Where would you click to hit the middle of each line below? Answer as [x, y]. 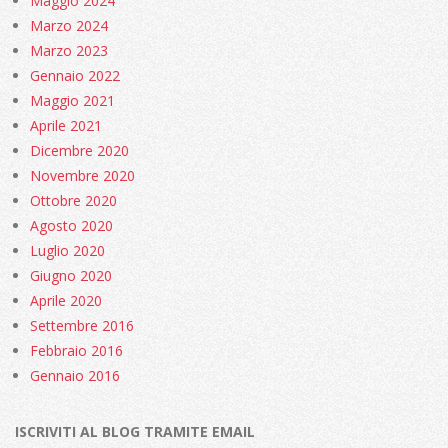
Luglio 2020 [67, 250]
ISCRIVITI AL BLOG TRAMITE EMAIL [135, 431]
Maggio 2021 [72, 100]
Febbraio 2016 [76, 350]
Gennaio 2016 [75, 375]
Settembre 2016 [82, 325]
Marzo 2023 [69, 50]
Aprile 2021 [66, 125]
